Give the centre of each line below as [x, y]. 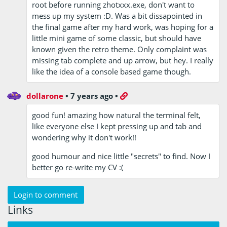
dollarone [45, 96]
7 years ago [92, 96]
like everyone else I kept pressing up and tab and [117, 126]
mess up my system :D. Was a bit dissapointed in [117, 15]
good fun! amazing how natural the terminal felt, [117, 115]
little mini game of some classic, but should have [117, 38]
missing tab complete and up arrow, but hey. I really [123, 60]
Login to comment [46, 195]
